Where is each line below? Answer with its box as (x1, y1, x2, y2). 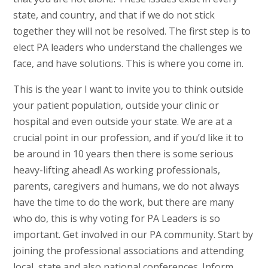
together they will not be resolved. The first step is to (13, 25, 251, 38)
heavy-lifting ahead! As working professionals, (13, 163, 220, 177)
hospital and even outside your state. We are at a (13, 115, 232, 129)
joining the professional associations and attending (13, 244, 244, 258)
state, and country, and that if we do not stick (13, 8, 215, 22)
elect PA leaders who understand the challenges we (13, 41, 242, 54)
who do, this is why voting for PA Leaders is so (13, 212, 220, 226)
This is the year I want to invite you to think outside (13, 83, 243, 96)
